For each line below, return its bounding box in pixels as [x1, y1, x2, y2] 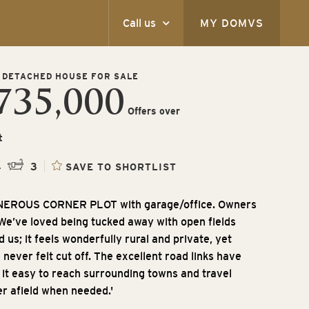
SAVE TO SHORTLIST [66, 161, 177, 172]
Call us [122, 16, 156, 30]
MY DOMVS [199, 17, 263, 30]
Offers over [125, 106, 180, 117]
